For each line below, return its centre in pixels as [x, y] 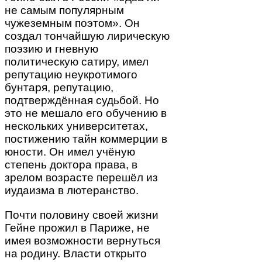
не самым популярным [64, 11]
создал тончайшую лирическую [87, 36]
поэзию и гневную [51, 49]
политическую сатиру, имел [77, 62]
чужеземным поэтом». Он [72, 23]
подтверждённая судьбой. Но [82, 101]
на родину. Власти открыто [76, 253]
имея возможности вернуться [82, 240]
